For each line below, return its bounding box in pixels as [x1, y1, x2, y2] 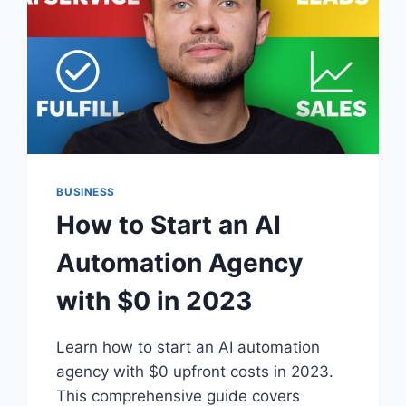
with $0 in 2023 [56, 285, 253, 317]
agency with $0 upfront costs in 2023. [56, 362, 334, 382]
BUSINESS [56, 185, 116, 199]
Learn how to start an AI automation [56, 338, 321, 357]
